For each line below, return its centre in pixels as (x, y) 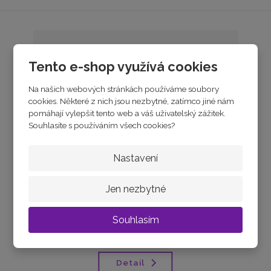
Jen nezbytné (135, 189)
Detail (130, 263)
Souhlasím (135, 220)
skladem (135, 213)
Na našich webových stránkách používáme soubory (124, 89)
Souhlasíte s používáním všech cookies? (102, 125)
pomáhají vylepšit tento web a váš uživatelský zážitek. (127, 113)
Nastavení (135, 158)
